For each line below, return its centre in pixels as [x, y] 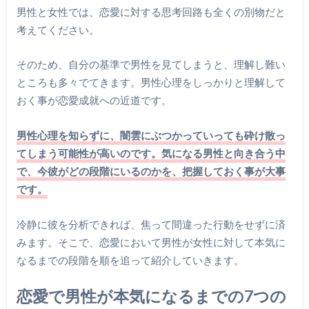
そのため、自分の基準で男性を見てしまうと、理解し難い [151, 64]
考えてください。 [58, 29]
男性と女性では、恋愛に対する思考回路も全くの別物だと [151, 11]
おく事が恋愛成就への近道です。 [94, 100]
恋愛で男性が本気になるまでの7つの [151, 296]
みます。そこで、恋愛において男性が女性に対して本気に [151, 242]
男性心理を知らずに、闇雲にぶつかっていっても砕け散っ [151, 136]
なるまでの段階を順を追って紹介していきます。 [130, 260]
